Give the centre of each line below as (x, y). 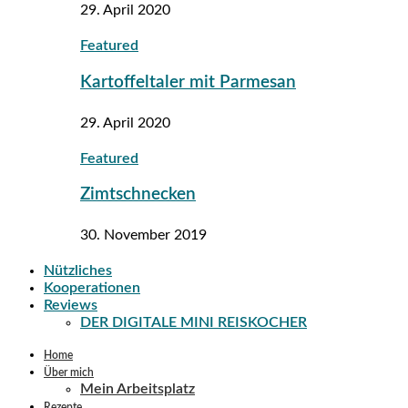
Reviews (71, 306)
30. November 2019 (143, 235)
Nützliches (78, 271)
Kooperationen (92, 288)
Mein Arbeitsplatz (138, 389)
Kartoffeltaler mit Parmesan (188, 83)
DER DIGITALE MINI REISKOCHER (194, 323)
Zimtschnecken (138, 195)
